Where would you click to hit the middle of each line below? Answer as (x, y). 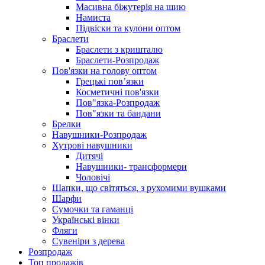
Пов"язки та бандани (118, 113)
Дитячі (89, 156)
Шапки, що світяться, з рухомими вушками (139, 188)
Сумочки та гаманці (93, 209)
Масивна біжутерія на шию (131, 7)
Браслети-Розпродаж (117, 60)
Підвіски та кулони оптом (128, 28)
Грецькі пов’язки (110, 81)
